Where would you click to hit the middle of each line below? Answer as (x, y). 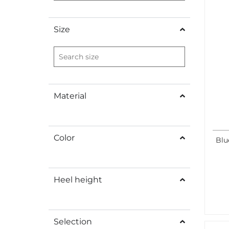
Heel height (78, 179)
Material (70, 96)
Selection (73, 221)
